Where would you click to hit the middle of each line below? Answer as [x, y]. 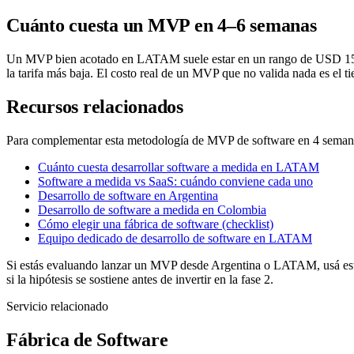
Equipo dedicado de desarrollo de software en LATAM [175, 239]
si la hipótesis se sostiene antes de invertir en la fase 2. [140, 280]
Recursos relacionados [95, 107]
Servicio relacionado [57, 307]
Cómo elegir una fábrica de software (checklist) [156, 224]
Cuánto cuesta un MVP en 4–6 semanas [162, 26]
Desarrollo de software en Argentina [128, 196]
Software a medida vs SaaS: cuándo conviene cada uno [175, 182]
